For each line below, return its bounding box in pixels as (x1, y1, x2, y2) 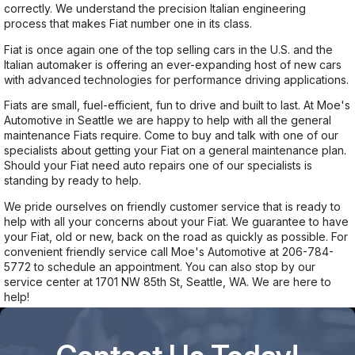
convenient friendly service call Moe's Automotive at (4, 245, 282, 259)
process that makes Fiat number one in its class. (4, 17, 252, 31)
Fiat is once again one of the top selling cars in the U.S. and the (4, 42, 333, 56)
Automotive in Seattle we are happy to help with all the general (4, 113, 331, 128)
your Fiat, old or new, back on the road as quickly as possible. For (4, 230, 348, 244)
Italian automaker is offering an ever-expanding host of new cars (4, 57, 342, 71)
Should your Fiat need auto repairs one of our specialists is (4, 158, 312, 173)
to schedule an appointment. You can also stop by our (31, 260, 315, 274)
